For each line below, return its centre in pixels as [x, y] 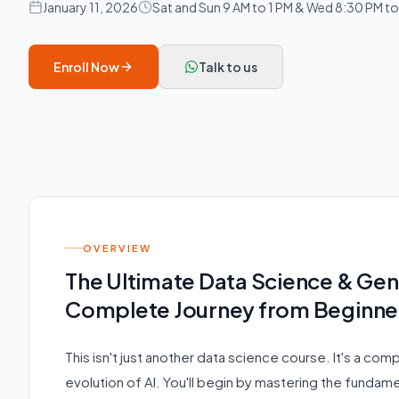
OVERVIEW [117, 248]
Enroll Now [86, 67]
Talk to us [228, 67]
